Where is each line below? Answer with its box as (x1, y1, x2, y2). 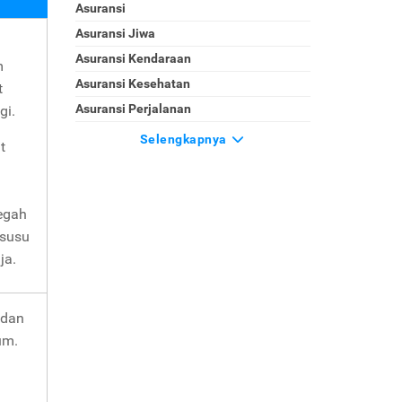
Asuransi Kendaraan (74, 51, 191, 66)
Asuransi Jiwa (74, 26, 155, 40)
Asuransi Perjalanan (74, 101, 191, 116)
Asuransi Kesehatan (74, 76, 190, 91)
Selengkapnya (139, 132, 231, 146)
